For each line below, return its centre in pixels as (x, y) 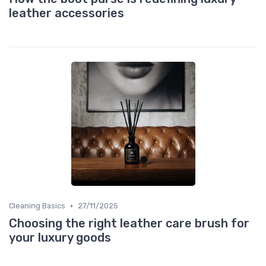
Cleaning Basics (37, 206)
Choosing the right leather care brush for (129, 224)
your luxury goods (60, 238)
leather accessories (66, 13)
